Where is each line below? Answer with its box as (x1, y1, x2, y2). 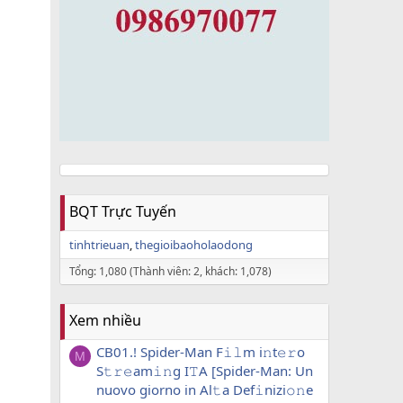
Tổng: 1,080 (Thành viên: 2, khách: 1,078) (69, 264, 272, 279)
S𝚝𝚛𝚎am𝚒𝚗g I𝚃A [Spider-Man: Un (96, 362, 313, 381)
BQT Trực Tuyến (69, 201, 176, 221)
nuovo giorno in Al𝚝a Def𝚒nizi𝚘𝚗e (96, 381, 313, 399)
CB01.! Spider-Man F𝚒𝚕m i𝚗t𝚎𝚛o (96, 343, 305, 362)
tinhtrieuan (69, 237, 130, 253)
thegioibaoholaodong (135, 237, 253, 253)
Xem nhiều (69, 310, 141, 330)
